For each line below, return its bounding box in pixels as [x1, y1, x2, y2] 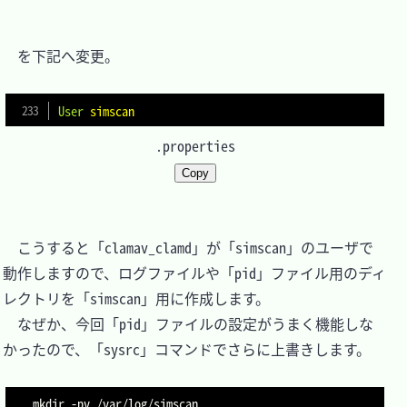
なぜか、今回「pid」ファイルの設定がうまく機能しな [3, 313, 373, 335]
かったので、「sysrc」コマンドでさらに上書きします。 [3, 338, 371, 361]
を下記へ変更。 [3, 45, 119, 66]
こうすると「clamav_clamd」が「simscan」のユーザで [3, 236, 373, 259]
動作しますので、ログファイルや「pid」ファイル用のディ [3, 262, 386, 284]
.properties [154, 134, 235, 157]
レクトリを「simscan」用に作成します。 [3, 287, 270, 310]
